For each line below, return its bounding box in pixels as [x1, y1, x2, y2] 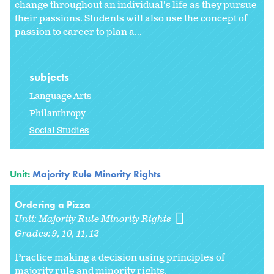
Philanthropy [29, 107, 86, 119]
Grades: [15, 227, 53, 240]
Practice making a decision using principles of [15, 251, 225, 264]
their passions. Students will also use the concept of [15, 12, 248, 26]
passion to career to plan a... [15, 26, 142, 39]
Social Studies [29, 124, 89, 136]
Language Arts [29, 90, 91, 102]
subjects [29, 69, 72, 84]
